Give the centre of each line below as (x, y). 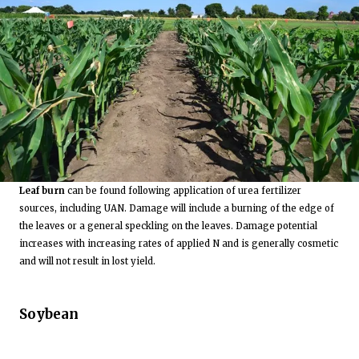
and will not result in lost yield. (87, 262)
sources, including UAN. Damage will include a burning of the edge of (177, 209)
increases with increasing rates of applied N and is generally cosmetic (179, 244)
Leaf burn (42, 191)
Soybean (49, 314)
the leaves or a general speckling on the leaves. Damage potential (168, 226)
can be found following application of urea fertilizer (183, 191)
